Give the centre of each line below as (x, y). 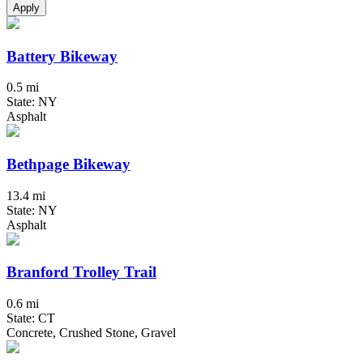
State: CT (31, 318)
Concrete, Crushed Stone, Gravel (91, 333)
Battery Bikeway (62, 56)
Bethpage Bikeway (68, 164)
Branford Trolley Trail (81, 272)
